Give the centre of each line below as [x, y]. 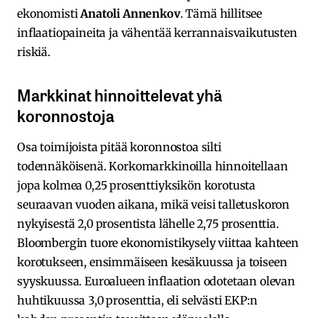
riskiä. [34, 51]
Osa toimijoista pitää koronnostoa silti [119, 147]
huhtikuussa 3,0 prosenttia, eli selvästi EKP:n [137, 300]
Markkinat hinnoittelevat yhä [120, 94]
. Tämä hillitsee [221, 13]
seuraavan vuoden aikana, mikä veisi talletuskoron [154, 204]
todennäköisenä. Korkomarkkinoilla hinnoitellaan [153, 166]
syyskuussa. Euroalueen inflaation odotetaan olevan [156, 281]
